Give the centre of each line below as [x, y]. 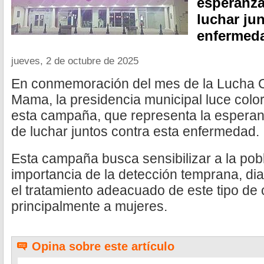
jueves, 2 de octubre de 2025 [75, 61]
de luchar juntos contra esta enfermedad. [135, 131]
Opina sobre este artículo [103, 246]
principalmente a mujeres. [89, 206]
